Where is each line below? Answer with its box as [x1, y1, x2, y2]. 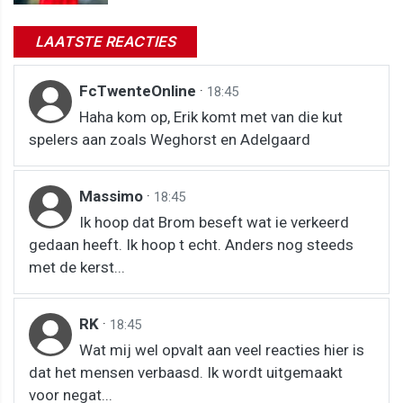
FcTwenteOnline [79, 81, 200, 100]
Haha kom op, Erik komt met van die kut [79, 107, 343, 126]
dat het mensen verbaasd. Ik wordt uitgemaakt [29, 363, 343, 381]
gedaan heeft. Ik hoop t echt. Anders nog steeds [29, 235, 354, 254]
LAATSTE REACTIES [35, 31, 175, 50]
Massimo [79, 186, 147, 205]
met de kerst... [29, 257, 125, 276]
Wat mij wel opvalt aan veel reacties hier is [79, 340, 364, 359]
